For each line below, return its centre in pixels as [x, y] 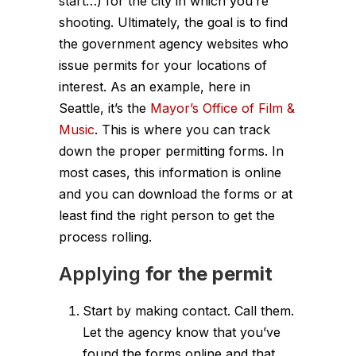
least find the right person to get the [167, 215]
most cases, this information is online [170, 172]
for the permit [207, 273]
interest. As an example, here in [155, 86]
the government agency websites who [174, 43]
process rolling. [105, 236]
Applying [100, 273]
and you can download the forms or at [176, 193]
